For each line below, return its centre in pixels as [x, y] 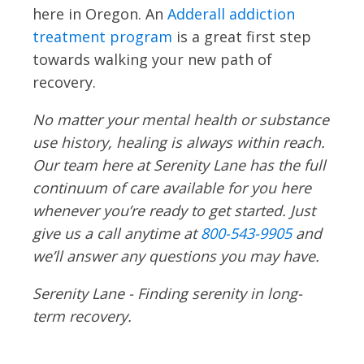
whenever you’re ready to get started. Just [174, 210]
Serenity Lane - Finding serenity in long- [167, 293]
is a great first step [242, 36]
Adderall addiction [231, 13]
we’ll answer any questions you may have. [176, 256]
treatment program [102, 36]
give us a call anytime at [117, 233]
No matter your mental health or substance [181, 119]
